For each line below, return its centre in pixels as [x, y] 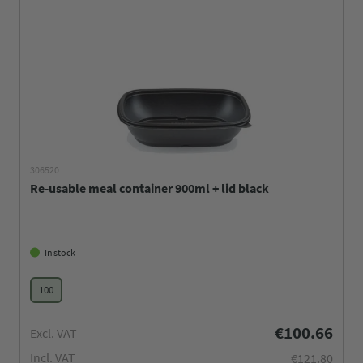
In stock [60, 252]
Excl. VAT [53, 333]
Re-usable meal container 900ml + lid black [149, 188]
